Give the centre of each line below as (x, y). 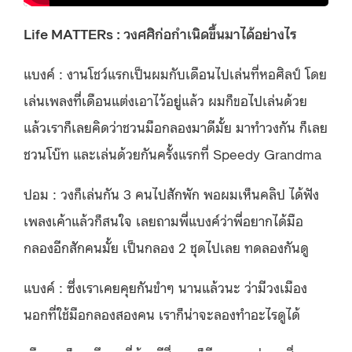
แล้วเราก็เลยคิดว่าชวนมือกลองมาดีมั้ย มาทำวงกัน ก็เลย (176, 126)
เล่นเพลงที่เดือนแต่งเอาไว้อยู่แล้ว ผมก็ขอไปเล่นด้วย (165, 99)
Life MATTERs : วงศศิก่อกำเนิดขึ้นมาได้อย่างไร (160, 33)
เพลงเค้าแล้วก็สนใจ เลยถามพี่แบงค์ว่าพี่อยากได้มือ (163, 220)
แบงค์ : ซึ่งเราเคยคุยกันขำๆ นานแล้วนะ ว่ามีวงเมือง (165, 286)
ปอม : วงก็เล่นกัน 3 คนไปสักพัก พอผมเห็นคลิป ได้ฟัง (171, 193)
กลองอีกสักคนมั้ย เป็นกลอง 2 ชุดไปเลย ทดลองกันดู (166, 246)
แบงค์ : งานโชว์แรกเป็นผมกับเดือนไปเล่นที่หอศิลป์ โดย (175, 73)
